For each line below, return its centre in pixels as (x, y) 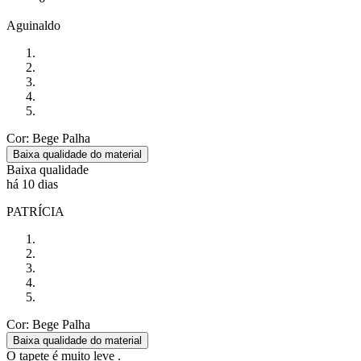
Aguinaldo (33, 26)
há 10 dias (32, 185)
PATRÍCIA (35, 212)
